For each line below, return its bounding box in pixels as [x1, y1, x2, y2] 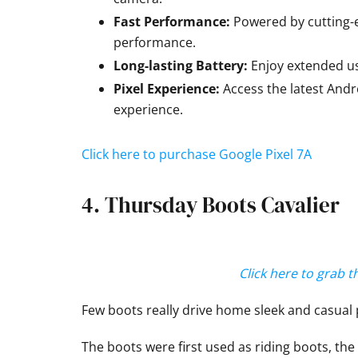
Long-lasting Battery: [113, 57, 248, 75]
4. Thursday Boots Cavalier [82, 190, 340, 221]
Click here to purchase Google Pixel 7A [82, 145, 312, 164]
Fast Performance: [113, 13, 230, 31]
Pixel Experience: [113, 80, 220, 98]
